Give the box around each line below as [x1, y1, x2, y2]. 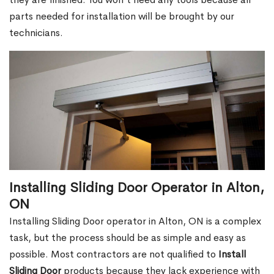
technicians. [9, 26, 63, 40]
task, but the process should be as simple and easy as [9, 231, 246, 245]
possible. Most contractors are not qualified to [9, 248, 218, 261]
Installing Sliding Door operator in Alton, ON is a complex [9, 215, 261, 228]
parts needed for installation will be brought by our [9, 10, 234, 23]
